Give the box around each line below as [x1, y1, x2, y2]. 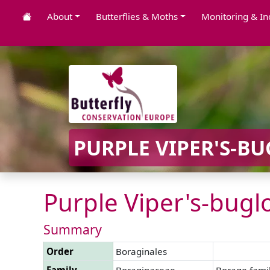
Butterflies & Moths [95, 10, 178, 22]
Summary [43, 220, 102, 238]
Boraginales [116, 245, 167, 257]
